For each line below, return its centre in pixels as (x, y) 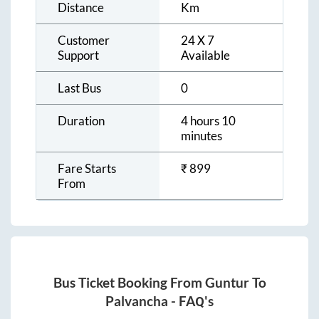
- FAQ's (191, 302)
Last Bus (79, 88)
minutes (202, 135)
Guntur (227, 283)
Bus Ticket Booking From (129, 283)
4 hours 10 (208, 120)
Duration (81, 120)
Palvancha (137, 302)
